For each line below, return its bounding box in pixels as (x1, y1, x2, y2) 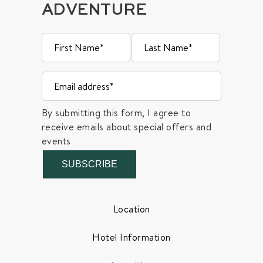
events (41, 134, 71, 147)
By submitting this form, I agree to (41, 106, 191, 119)
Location (113, 202, 150, 215)
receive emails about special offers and (41, 120, 212, 133)
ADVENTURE (41, 2, 147, 18)
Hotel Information (92, 230, 171, 244)
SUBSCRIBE (61, 159, 117, 169)
